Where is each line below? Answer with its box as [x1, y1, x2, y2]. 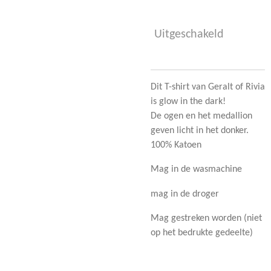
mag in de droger [151, 189, 219, 199]
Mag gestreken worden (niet [151, 213, 262, 223]
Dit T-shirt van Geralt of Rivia [151, 82, 265, 92]
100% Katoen [151, 140, 201, 150]
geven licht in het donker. [151, 126, 249, 135]
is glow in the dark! [151, 97, 226, 106]
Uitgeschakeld [154, 28, 224, 41]
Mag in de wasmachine [151, 165, 242, 175]
